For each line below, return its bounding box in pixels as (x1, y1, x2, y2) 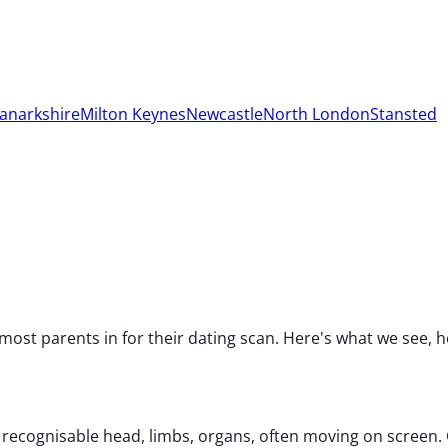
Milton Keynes (80, 103, 186, 126)
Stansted (370, 103, 437, 126)
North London (263, 103, 370, 126)
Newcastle (186, 103, 263, 126)
